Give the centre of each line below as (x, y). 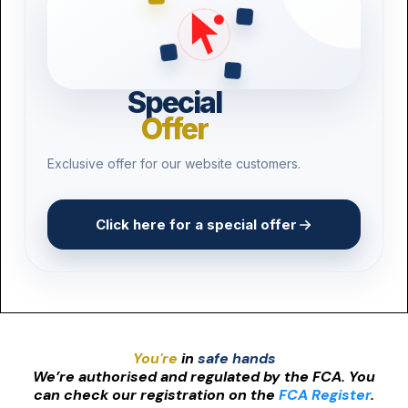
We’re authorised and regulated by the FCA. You (204, 377)
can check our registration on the (156, 395)
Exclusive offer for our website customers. (174, 163)
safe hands (236, 358)
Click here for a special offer (196, 224)
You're (155, 358)
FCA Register (325, 395)
